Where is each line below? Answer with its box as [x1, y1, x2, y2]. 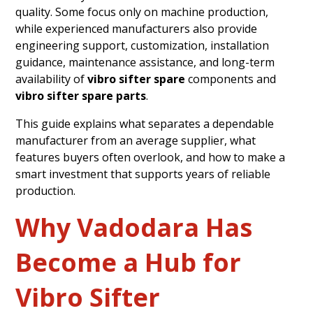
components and [185, 71, 277, 87]
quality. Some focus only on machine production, [15, 3, 269, 20]
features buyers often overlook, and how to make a [15, 149, 286, 165]
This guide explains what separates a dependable [15, 115, 275, 131]
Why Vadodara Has [15, 210, 253, 245]
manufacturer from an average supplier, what [15, 132, 256, 148]
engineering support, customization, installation [15, 37, 270, 53]
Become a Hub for [15, 245, 242, 279]
